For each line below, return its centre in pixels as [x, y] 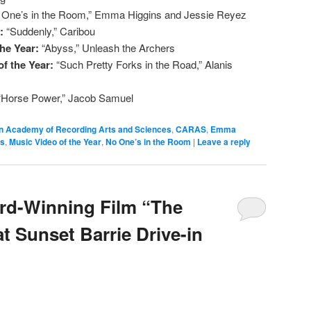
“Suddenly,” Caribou [51, 31]
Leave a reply [224, 141]
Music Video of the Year [55, 141]
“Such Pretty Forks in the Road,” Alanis [144, 64]
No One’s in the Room [148, 141]
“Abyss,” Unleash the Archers [108, 47]
